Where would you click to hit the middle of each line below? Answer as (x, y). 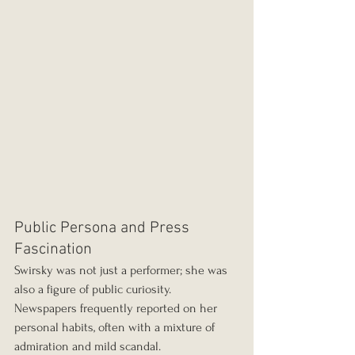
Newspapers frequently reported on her (117, 309)
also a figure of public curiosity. (94, 290)
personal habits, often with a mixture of (116, 328)
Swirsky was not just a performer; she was (122, 271)
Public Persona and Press (104, 229)
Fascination (53, 250)
